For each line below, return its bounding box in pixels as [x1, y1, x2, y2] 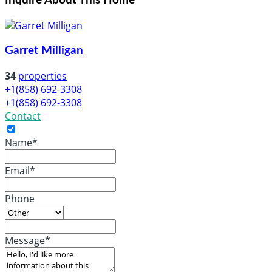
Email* [5, 163, 35, 177]
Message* [5, 233, 50, 247]
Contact [5, 109, 41, 123]
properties [18, 69, 67, 83]
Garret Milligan [5, 44, 83, 56]
